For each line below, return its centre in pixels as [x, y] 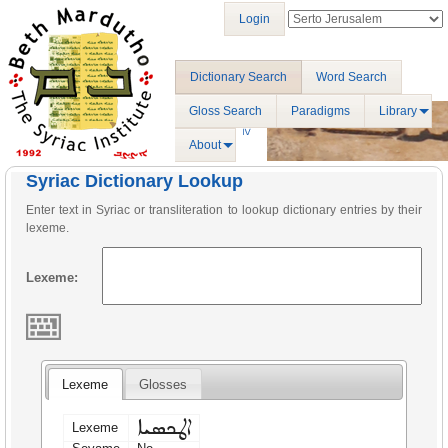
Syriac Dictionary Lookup [134, 181]
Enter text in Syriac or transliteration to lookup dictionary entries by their [224, 210]
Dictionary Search [238, 77]
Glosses [163, 384]
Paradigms [320, 111]
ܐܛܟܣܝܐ [164, 427]
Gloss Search [225, 111]
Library [398, 111]
